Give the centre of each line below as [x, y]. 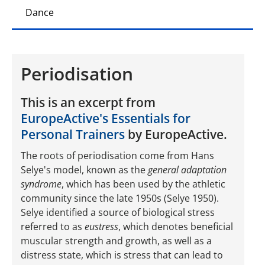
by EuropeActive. [176, 134]
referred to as [53, 227]
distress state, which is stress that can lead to [122, 255]
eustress [101, 227]
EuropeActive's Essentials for [106, 118]
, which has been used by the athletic [143, 184]
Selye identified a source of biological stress [118, 213]
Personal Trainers [73, 134]
